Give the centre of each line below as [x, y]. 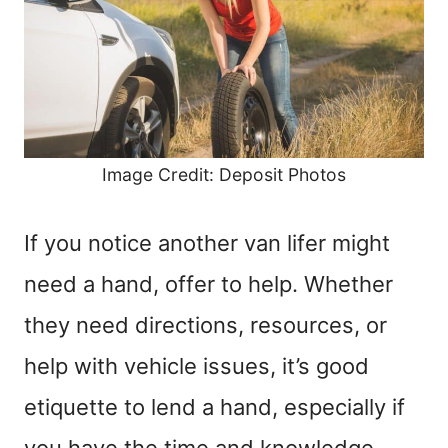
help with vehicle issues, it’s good [196, 365]
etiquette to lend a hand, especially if [214, 406]
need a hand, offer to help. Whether [208, 283]
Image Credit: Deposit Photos [224, 174]
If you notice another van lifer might [207, 242]
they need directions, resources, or [205, 324]
